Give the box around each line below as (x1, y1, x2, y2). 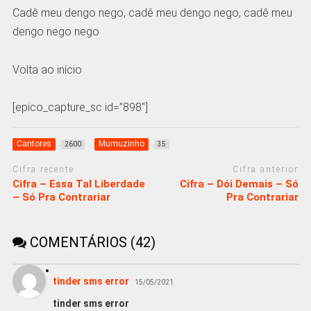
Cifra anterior (233, 165, 299, 175)
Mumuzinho (98, 139, 144, 149)
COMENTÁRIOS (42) (26, 233, 155, 251)
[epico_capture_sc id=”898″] (12, 100, 148, 114)
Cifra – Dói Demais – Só (180, 177, 299, 190)
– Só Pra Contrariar (12, 190, 110, 203)
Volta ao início (12, 62, 82, 76)
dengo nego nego (12, 25, 99, 39)
